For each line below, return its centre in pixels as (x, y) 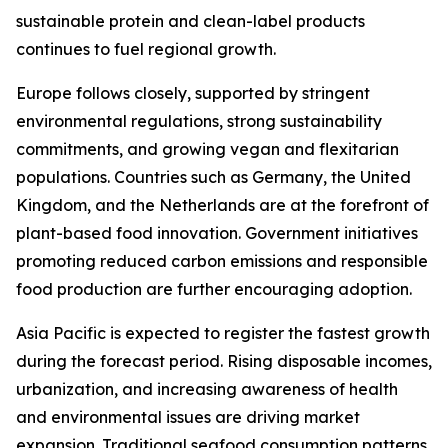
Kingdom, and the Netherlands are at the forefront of (222, 205)
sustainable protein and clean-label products (190, 21)
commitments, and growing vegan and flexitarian (207, 149)
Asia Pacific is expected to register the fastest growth (223, 333)
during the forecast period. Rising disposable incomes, (224, 361)
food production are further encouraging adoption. (214, 289)
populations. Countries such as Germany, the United (213, 177)
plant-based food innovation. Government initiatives (217, 233)
